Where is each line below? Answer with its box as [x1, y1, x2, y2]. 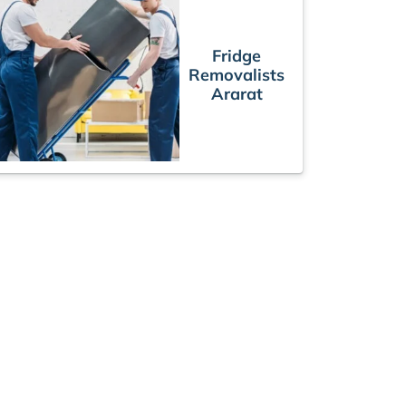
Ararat [210, 82, 263, 104]
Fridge [212, 44, 261, 66]
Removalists [188, 63, 285, 85]
